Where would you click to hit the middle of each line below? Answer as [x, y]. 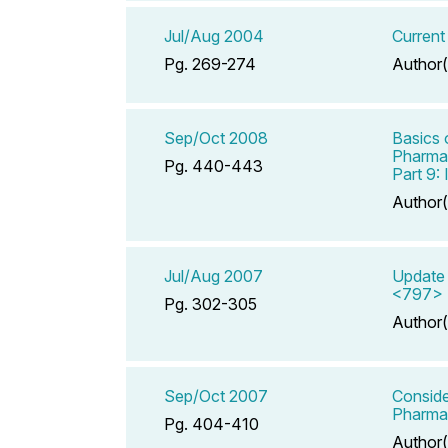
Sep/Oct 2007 [216, 395]
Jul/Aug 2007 [213, 275]
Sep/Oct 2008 [216, 137]
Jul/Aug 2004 [214, 35]
